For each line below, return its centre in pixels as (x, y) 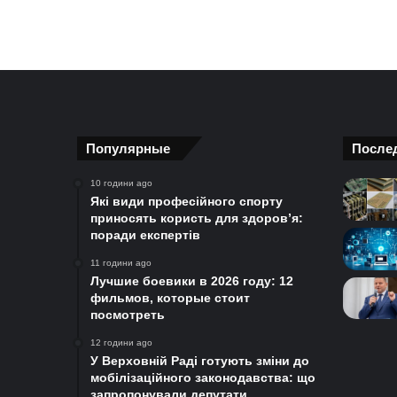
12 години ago (121, 343)
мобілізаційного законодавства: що (203, 378)
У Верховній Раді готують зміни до (200, 361)
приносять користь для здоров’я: (197, 218)
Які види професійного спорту (187, 201)
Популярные (128, 148)
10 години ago (121, 183)
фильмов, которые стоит (170, 298)
